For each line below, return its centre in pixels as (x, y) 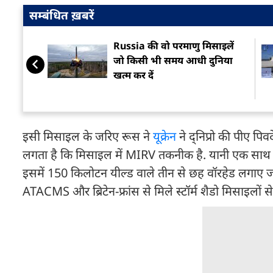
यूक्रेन (165, 136)
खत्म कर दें (133, 75)
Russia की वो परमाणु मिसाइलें (174, 46)
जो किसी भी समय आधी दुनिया (173, 61)
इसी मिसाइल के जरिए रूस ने (88, 136)
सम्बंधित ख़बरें (62, 16)
